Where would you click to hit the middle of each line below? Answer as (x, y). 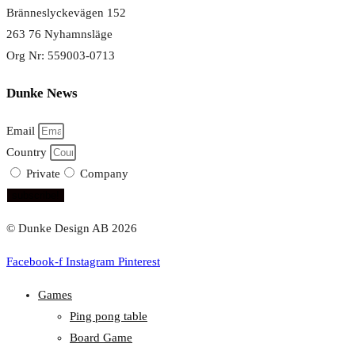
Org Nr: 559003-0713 (61, 55)
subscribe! (36, 195)
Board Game (101, 337)
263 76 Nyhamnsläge (59, 34)
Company (104, 173)
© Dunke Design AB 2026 (72, 228)
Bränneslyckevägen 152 (66, 12)
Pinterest (139, 261)
